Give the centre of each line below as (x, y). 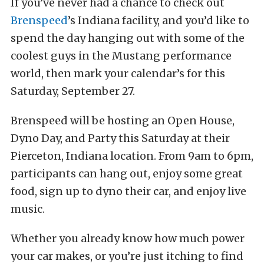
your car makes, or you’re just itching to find (127, 256)
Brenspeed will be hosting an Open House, (123, 121)
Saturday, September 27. (73, 91)
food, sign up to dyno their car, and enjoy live (128, 191)
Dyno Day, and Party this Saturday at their (120, 138)
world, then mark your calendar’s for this (118, 73)
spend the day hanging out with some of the (128, 38)
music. (28, 209)
